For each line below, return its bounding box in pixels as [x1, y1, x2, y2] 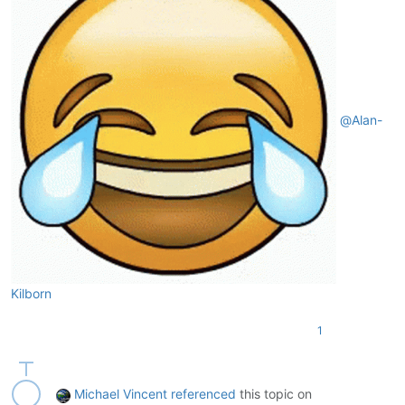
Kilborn [11, 286, 52, 302]
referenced [171, 386, 236, 402]
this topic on [236, 386, 312, 402]
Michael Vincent [74, 386, 167, 402]
